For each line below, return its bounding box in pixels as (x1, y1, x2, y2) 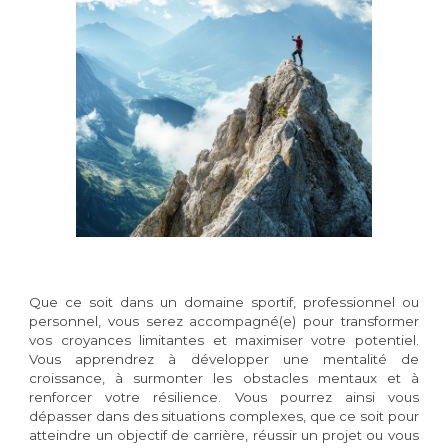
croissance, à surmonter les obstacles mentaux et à (29, 369, 419, 386)
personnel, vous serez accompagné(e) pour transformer (29, 312, 419, 329)
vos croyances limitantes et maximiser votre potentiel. (29, 331, 419, 348)
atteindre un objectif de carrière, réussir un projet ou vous (29, 426, 419, 443)
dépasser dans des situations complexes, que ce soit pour (29, 407, 419, 424)
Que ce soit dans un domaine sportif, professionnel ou (29, 293, 419, 310)
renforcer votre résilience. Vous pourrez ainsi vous (29, 388, 419, 405)
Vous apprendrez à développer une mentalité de (29, 350, 419, 367)
